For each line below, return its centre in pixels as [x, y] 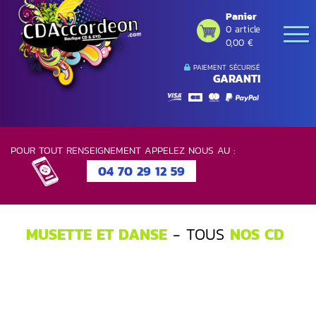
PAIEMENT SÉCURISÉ [225, 67]
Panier [241, 17]
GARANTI [237, 78]
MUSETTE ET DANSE [97, 235]
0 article [243, 29]
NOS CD [257, 235]
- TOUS [199, 235]
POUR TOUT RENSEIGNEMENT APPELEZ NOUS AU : [123, 150]
